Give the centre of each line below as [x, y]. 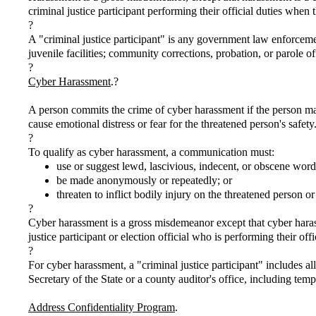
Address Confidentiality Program [102, 307]
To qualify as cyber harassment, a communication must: [151, 152]
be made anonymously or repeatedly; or [144, 180]
